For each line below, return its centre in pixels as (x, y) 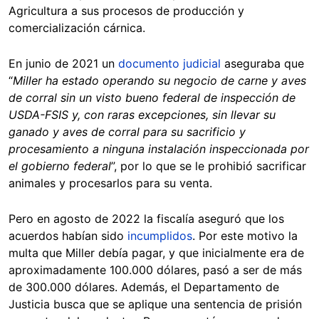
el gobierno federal (60, 166)
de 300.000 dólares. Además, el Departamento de (144, 287)
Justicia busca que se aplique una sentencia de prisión (155, 304)
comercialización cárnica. (77, 27)
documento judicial (169, 63)
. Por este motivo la (245, 235)
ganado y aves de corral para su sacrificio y (127, 131)
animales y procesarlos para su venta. (110, 183)
